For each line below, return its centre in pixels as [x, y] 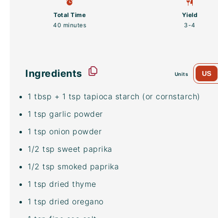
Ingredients [54, 73]
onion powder [74, 131]
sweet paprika [83, 149]
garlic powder [75, 114]
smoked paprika [87, 166]
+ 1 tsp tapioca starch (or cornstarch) [126, 96]
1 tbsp [40, 96]
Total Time [70, 15]
